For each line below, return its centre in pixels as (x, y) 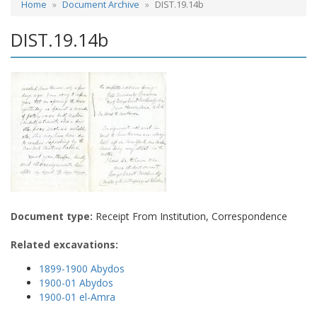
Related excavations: (64, 244)
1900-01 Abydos (76, 282)
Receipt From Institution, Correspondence (190, 216)
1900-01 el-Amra (77, 296)
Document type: (52, 216)
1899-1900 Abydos (82, 268)
